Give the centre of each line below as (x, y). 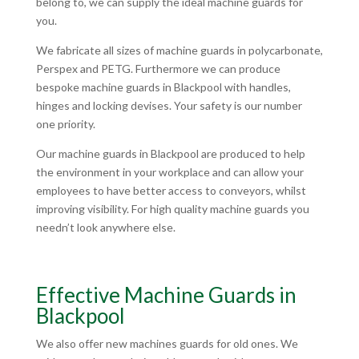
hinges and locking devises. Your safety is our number (169, 106)
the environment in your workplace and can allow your (169, 172)
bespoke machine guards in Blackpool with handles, (163, 87)
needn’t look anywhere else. (105, 228)
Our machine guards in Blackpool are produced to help (170, 154)
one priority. (65, 124)
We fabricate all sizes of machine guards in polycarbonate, (179, 50)
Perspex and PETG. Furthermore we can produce (158, 69)
